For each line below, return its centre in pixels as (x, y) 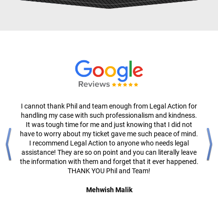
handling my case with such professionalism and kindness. (109, 116)
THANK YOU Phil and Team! (109, 171)
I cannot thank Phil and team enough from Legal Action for (109, 106)
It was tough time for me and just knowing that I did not (109, 125)
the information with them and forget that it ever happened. (109, 162)
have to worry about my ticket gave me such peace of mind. (109, 134)
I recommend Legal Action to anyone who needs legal (109, 143)
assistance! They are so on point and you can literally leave (109, 153)
